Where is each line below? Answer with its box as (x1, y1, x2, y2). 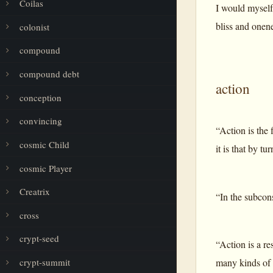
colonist (19, 20, 49, 33)
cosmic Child (19, 138, 69, 151)
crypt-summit (19, 256, 70, 269)
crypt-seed (19, 232, 59, 245)
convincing (19, 115, 62, 127)
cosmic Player (19, 161, 72, 174)
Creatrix (19, 185, 50, 198)
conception (19, 91, 62, 104)
